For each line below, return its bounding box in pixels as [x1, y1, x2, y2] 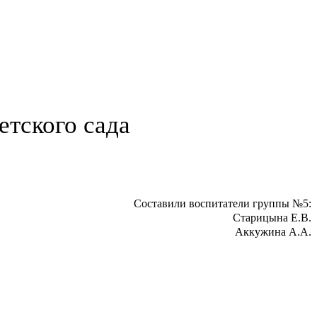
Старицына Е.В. [233, 212, 311, 224]
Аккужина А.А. [235, 226, 311, 238]
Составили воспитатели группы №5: [134, 197, 311, 210]
